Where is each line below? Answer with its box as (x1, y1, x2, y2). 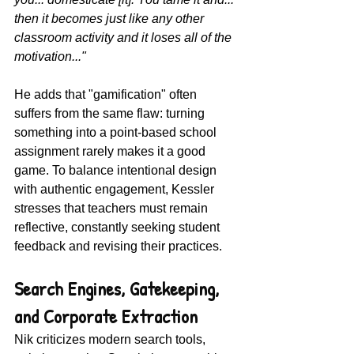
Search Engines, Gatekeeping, (14, 275, 224, 301)
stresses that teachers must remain (14, 201, 211, 215)
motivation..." (14, 49, 86, 63)
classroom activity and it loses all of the (14, 30, 235, 44)
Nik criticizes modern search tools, (14, 332, 209, 346)
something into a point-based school (14, 125, 220, 139)
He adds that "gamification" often (14, 87, 200, 101)
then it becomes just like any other (14, 11, 207, 25)
